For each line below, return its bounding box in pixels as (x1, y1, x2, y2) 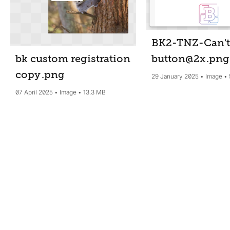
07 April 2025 (15, 88, 53, 97)
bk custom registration (15, 53, 130, 65)
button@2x (151, 52, 208, 65)
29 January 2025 (151, 72, 199, 80)
